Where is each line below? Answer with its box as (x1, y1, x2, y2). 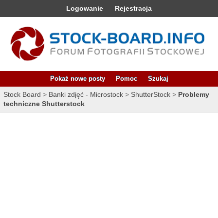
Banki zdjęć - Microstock (49, 90, 123, 98)
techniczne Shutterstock (3, 99, 85, 108)
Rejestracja (115, 4, 152, 12)
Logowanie (66, 4, 103, 12)
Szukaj (147, 74, 168, 82)
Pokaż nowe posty (50, 74, 105, 82)
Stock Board (3, 90, 41, 98)
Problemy (178, 90, 209, 98)
